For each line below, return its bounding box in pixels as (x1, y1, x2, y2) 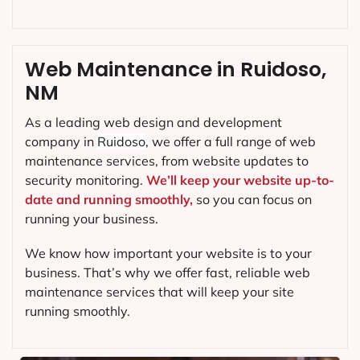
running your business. (25, 210, 158, 227)
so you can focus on (193, 190, 312, 207)
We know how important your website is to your (25, 245, 312, 262)
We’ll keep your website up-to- (146, 171, 334, 188)
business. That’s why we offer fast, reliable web (25, 264, 310, 281)
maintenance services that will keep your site (25, 284, 294, 301)
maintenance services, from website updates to (25, 152, 309, 169)
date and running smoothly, (25, 190, 193, 207)
